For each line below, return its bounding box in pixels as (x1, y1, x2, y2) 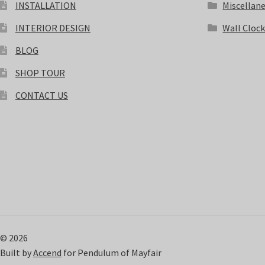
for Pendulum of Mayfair (62, 246, 161, 258)
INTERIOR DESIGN (15, 22, 91, 34)
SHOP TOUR (15, 67, 65, 79)
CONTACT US (15, 89, 68, 102)
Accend (33, 246, 62, 258)
